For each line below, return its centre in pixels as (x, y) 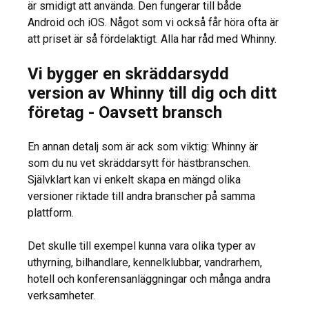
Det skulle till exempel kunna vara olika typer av (142, 246)
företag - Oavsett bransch (125, 113)
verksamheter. (61, 296)
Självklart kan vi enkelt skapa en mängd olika (134, 180)
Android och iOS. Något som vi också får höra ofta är (153, 23)
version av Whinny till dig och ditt (152, 93)
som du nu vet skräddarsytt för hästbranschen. (139, 163)
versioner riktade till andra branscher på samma (141, 197)
